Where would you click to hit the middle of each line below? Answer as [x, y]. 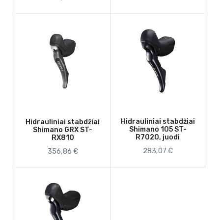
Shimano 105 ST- [158, 130]
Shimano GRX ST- [63, 130]
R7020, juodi [158, 137]
